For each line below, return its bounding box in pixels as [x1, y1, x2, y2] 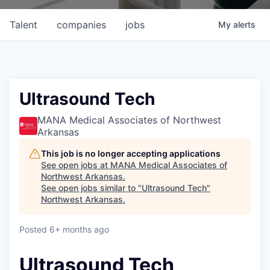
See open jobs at [41, 160, 110, 170]
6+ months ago [49, 224, 109, 234]
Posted [19, 224, 47, 234]
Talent [10, 19, 37, 31]
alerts [233, 19, 256, 30]
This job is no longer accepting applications [41, 148, 221, 159]
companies [57, 19, 106, 31]
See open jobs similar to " [41, 183, 142, 193]
